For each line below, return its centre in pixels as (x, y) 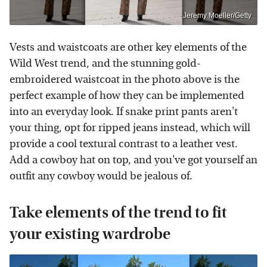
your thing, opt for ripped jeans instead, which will (130, 128)
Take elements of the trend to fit (118, 212)
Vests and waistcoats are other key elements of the (128, 47)
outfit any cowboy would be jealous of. (101, 176)
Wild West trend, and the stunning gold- (105, 63)
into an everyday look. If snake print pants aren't (124, 111)
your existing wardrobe (90, 234)
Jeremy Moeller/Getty (217, 15)
